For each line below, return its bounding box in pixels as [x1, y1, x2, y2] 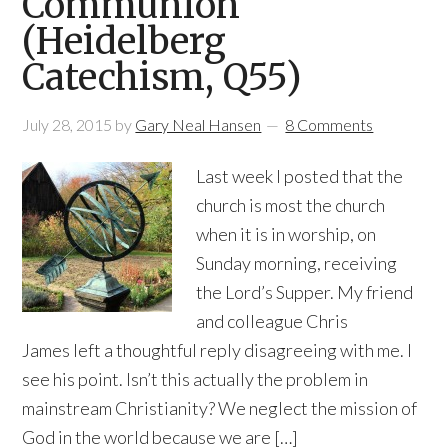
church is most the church [196, 194, 386, 216]
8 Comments [285, 115, 374, 134]
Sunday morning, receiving [196, 252, 398, 274]
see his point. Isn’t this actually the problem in [22, 368, 369, 390]
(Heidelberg [22, 19, 227, 64]
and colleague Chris [196, 310, 349, 332]
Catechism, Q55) [22, 55, 303, 100]
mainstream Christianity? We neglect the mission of [22, 397, 418, 419]
